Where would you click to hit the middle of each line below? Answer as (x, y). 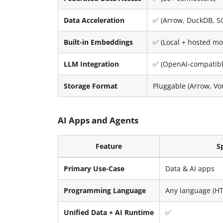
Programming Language (105, 190)
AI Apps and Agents (98, 120)
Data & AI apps (190, 168)
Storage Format (91, 86)
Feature (109, 146)
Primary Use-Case (94, 168)
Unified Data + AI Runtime (109, 212)
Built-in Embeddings (99, 42)
